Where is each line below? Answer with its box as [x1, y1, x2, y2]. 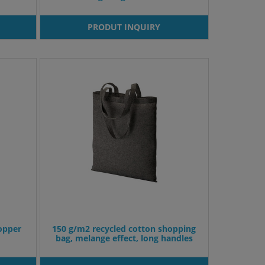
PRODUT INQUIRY [88, 21, 161, 33]
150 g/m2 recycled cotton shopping [52, 223, 196, 235]
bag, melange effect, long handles [55, 232, 193, 244]
